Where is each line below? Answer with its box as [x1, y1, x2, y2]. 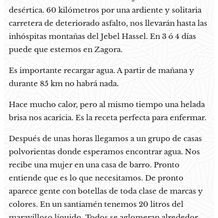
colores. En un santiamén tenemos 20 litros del [9, 200, 183, 209]
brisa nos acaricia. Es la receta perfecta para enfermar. [9, 113, 206, 123]
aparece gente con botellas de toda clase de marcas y [9, 186, 203, 196]
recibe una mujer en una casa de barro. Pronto [9, 160, 180, 170]
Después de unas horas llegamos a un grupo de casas [9, 134, 202, 144]
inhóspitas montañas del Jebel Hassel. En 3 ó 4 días [9, 32, 196, 41]
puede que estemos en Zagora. [9, 45, 123, 54]
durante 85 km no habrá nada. [9, 79, 119, 89]
